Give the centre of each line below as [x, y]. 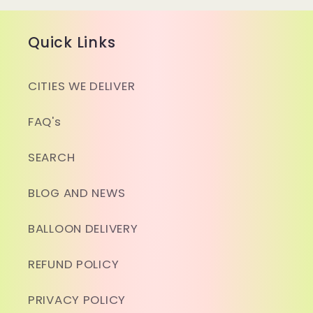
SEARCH [52, 158]
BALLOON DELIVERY [83, 229]
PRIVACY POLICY [77, 300]
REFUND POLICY [74, 264]
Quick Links [72, 43]
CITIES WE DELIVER [82, 86]
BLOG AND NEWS [77, 193]
